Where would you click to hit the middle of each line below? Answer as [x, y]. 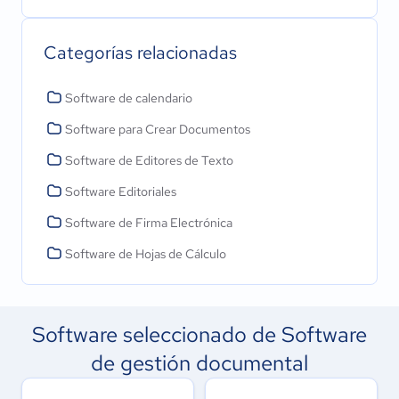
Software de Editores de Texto [149, 160]
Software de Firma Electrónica [149, 223]
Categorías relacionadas [140, 53]
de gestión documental [199, 363]
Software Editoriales [121, 191]
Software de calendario [129, 98]
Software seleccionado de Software [199, 334]
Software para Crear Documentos [158, 129]
